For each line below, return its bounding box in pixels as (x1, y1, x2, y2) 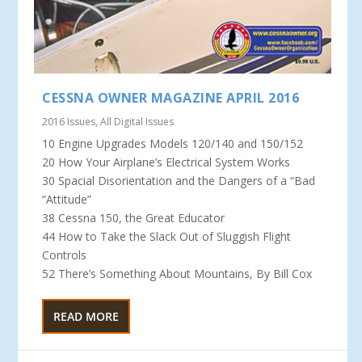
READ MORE (53, 309, 120, 325)
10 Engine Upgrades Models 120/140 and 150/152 (42, 136, 304, 152)
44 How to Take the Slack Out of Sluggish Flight (42, 229, 292, 245)
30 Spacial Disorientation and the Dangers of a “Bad (42, 173, 316, 189)
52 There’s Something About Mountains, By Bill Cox (42, 266, 313, 282)
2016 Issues (42, 115, 96, 129)
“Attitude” (42, 192, 92, 208)
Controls (42, 247, 87, 263)
